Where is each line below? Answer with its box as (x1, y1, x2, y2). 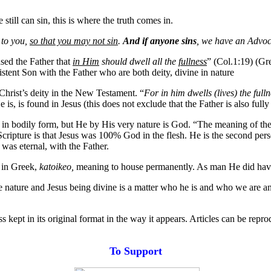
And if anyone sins (123, 36, 197, 46)
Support (123, 245, 162, 257)
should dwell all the (99, 56, 178, 67)
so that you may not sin (30, 36, 118, 46)
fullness (178, 56, 207, 67)
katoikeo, (37, 162, 76, 172)
